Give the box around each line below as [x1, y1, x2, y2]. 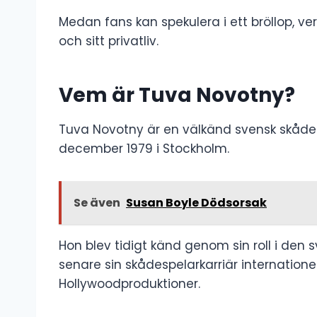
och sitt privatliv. [59, 32, 158, 50]
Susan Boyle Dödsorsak [126, 194, 267, 211]
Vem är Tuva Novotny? [59, 81, 295, 109]
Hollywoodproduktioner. [59, 275, 200, 292]
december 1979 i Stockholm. [59, 139, 229, 157]
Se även [74, 194, 120, 211]
